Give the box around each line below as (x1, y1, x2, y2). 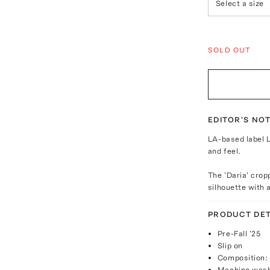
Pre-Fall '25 (217, 228, 261, 238)
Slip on (217, 240, 243, 250)
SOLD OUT (207, 45, 251, 54)
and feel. (207, 146, 241, 155)
